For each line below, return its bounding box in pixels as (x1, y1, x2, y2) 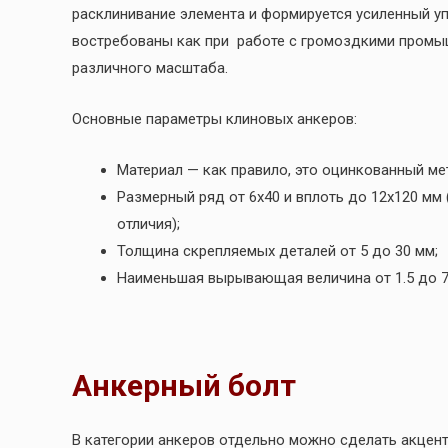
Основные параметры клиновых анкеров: (72, 109, 357, 128)
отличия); (117, 214, 180, 233)
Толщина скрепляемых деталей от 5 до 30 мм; (117, 241, 438, 260)
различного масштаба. (72, 58, 228, 77)
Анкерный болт (72, 368, 296, 404)
